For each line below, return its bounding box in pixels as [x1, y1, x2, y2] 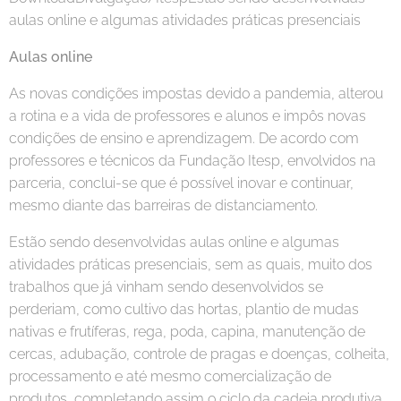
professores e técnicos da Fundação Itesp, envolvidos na [9, 152, 376, 169]
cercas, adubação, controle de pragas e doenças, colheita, [9, 346, 389, 363]
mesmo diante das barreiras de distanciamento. [9, 197, 318, 214]
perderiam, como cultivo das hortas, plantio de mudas [9, 301, 359, 318]
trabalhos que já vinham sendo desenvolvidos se [9, 278, 323, 295]
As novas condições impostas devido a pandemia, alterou [9, 85, 383, 102]
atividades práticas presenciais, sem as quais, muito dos [9, 256, 372, 273]
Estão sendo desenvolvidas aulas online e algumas [9, 234, 339, 251]
